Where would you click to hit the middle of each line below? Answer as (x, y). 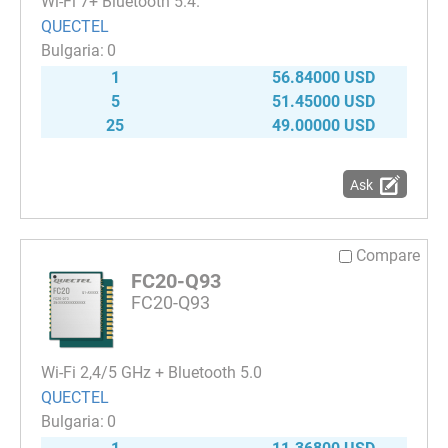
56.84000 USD (323, 78)
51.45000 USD (323, 102)
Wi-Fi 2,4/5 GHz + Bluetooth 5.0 (151, 373)
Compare (388, 256)
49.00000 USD (323, 126)
